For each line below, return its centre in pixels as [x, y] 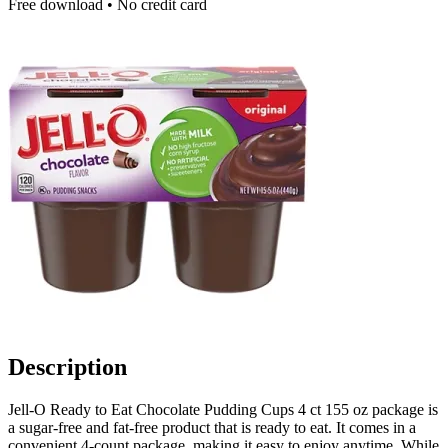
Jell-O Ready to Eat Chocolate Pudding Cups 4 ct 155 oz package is [223, 409]
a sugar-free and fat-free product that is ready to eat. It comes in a [212, 427]
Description [67, 367]
